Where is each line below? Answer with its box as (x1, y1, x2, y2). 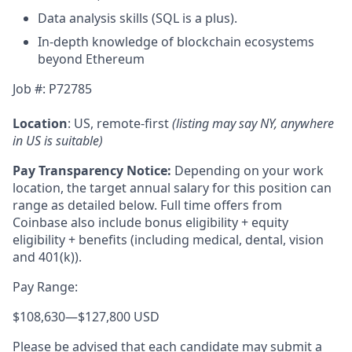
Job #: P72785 (13, 80, 92, 97)
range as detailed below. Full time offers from (13, 196, 282, 214)
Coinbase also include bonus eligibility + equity (13, 214, 288, 231)
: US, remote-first (68, 115, 172, 132)
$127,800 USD (78, 308, 159, 325)
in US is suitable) (13, 132, 103, 149)
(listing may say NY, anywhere (172, 115, 334, 132)
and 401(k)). (13, 248, 82, 266)
